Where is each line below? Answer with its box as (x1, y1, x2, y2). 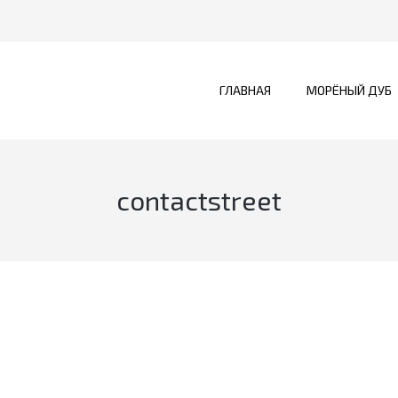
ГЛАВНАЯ (219, 83, 271, 98)
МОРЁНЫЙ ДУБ (306, 83, 392, 98)
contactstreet (116, 184, 282, 216)
